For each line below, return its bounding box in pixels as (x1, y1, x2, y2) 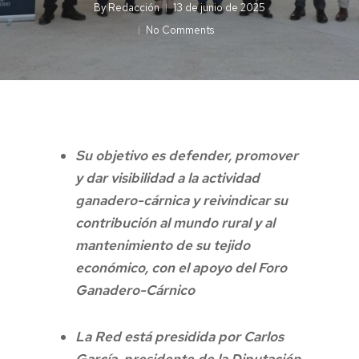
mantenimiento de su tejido (75, 236, 250, 254)
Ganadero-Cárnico (75, 281, 195, 299)
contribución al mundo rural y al (75, 214, 275, 232)
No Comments (146, 23, 214, 37)
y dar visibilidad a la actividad (75, 169, 260, 187)
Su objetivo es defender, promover (75, 147, 298, 164)
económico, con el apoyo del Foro (75, 259, 287, 276)
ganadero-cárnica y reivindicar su (75, 192, 288, 209)
